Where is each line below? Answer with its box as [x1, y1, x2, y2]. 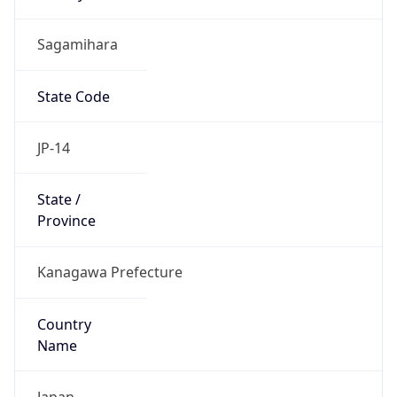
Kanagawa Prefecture [36, 262, 183, 283]
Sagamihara [36, 35, 118, 55]
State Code [36, 86, 110, 106]
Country [36, 314, 91, 334]
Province [36, 211, 96, 231]
